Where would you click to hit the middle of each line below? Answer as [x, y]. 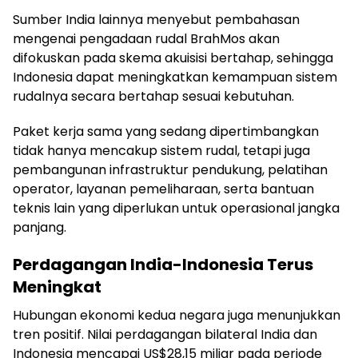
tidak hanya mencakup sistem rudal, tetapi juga [161, 151]
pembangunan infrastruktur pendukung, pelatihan [170, 170]
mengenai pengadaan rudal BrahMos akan [146, 39]
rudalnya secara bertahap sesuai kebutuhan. [153, 97]
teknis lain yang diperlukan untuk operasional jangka [176, 209]
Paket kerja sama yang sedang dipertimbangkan [166, 132]
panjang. [40, 228]
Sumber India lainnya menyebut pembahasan [156, 20]
